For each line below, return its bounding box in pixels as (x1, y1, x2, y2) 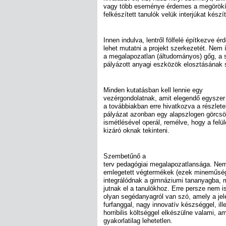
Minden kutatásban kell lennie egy (103, 86, 203, 94)
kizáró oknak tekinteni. (103, 127, 169, 135)
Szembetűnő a (103, 152, 146, 160)
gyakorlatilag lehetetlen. (103, 217, 173, 225)
